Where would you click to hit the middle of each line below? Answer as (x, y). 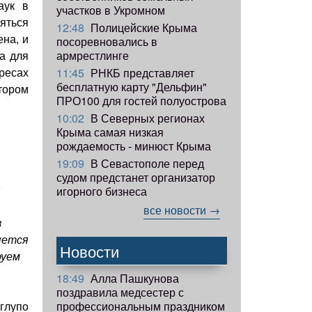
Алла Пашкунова (133, 278)
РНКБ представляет (141, 72)
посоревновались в (107, 41)
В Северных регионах (146, 118)
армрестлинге (93, 55)
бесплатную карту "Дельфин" (132, 86)
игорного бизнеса (102, 191)
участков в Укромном (111, 10)
